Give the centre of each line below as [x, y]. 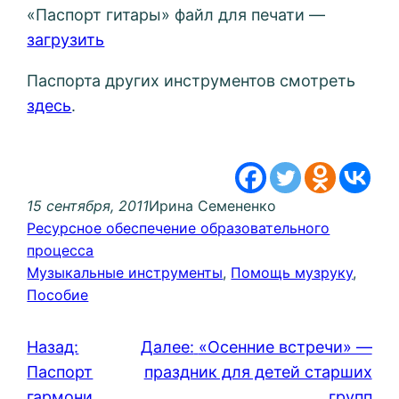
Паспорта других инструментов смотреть [191, 81]
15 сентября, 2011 [88, 206]
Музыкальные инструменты [125, 273]
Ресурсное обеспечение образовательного [179, 228]
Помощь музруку [292, 273]
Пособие [58, 295]
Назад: [53, 347]
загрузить [66, 40]
